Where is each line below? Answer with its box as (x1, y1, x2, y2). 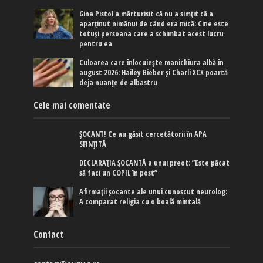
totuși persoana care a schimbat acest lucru (79, 28, 224, 39)
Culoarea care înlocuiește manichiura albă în (79, 57, 224, 68)
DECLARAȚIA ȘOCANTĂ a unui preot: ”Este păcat (79, 157, 230, 168)
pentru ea (79, 38, 113, 49)
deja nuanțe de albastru (79, 77, 158, 87)
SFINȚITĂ (79, 139, 107, 149)
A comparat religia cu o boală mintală (79, 196, 201, 207)
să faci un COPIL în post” (79, 167, 158, 178)
